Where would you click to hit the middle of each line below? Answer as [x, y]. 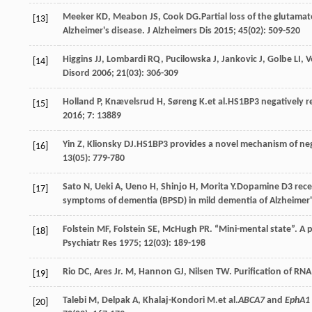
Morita [214, 187]
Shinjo [174, 187]
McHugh [180, 229]
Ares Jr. [109, 272]
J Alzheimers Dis [179, 31]
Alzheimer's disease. [105, 31]
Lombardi [126, 59]
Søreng [182, 102]
